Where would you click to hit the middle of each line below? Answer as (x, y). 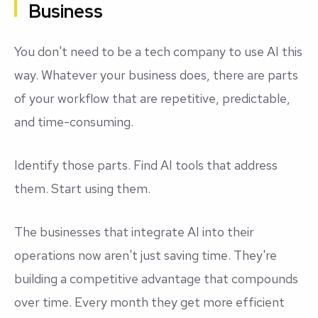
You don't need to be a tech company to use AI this (158, 52)
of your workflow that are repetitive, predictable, (152, 99)
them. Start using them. (82, 189)
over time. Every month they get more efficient (149, 302)
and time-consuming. (74, 122)
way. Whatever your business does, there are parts (156, 75)
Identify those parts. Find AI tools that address (146, 165)
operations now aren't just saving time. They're (146, 256)
